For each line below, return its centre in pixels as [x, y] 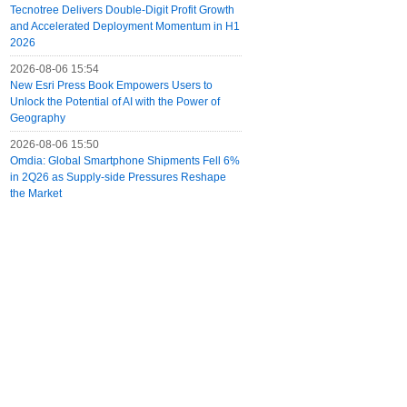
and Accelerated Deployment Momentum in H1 [125, 26]
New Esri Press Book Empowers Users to [111, 85]
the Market [36, 194]
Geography [38, 118]
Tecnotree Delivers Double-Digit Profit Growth [122, 10]
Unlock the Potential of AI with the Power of [115, 102]
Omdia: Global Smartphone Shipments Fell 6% [125, 161]
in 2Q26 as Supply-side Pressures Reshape [118, 177]
